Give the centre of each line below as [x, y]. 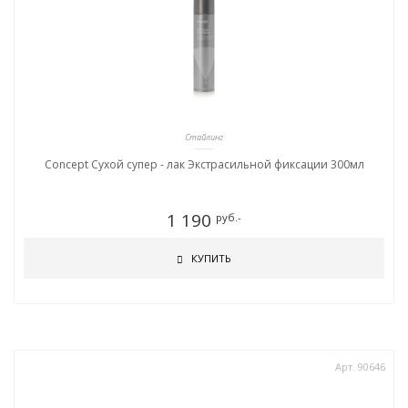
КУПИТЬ [210, 258]
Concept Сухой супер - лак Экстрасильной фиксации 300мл [204, 164]
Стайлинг [204, 137]
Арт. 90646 [360, 367]
